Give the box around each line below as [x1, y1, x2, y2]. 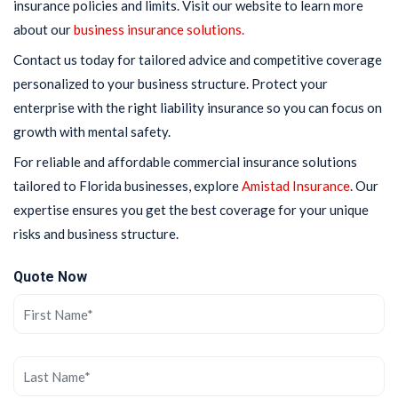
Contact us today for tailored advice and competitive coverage [13, 52, 382, 68]
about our [13, 21, 74, 38]
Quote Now [13, 268, 87, 286]
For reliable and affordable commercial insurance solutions [13, 154, 357, 171]
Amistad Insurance [242, 178, 350, 195]
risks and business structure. [13, 226, 179, 243]
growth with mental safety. [13, 123, 171, 140]
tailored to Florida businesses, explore [13, 178, 242, 195]
